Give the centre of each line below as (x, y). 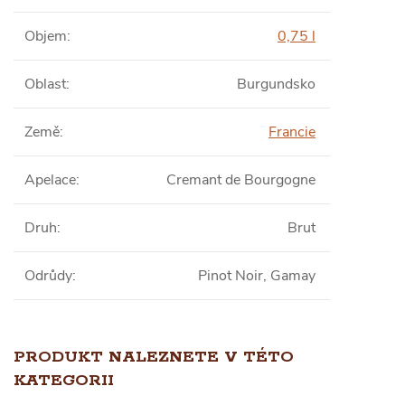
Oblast (45, 84)
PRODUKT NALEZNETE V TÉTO (154, 357)
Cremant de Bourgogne (241, 179)
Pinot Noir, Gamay (257, 275)
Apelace (50, 179)
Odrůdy (48, 275)
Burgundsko (276, 84)
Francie (292, 132)
